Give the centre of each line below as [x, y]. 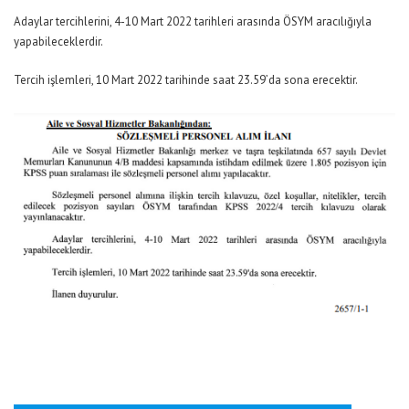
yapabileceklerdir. [58, 42]
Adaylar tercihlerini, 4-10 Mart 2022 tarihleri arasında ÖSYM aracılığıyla [193, 21]
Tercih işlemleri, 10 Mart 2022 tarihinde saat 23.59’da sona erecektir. [186, 80]
